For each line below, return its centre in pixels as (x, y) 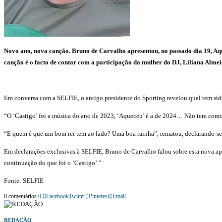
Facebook (57, 196)
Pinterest (99, 196)
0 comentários (20, 196)
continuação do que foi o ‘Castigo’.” (53, 163)
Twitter (77, 196)
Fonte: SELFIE (24, 180)
